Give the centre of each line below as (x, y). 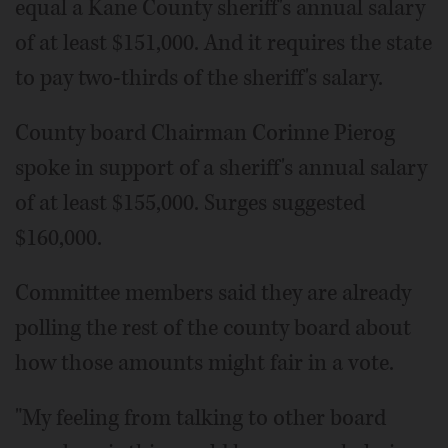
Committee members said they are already (213, 292)
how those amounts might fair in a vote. (204, 362)
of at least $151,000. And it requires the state (223, 42)
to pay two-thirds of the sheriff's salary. (199, 77)
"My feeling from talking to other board (200, 417)
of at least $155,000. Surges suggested (190, 202)
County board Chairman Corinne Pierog (205, 132)
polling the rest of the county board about (213, 327)
